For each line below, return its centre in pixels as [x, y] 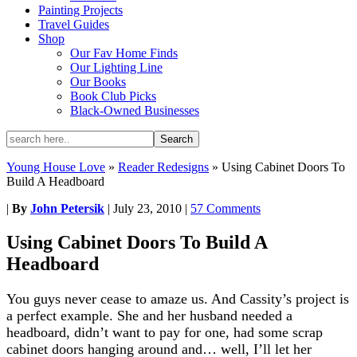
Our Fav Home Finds [124, 53]
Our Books [98, 82]
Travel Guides [74, 24]
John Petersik [67, 208]
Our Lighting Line [116, 67]
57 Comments [226, 208]
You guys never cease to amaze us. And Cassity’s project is [178, 298]
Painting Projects [80, 10]
